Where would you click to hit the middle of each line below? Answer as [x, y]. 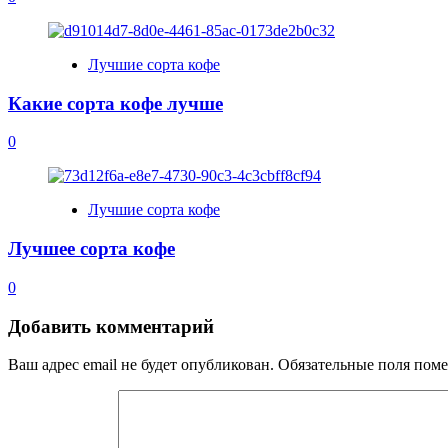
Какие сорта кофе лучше [115, 103]
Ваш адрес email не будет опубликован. [141, 365]
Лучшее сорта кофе [91, 249]
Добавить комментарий [111, 326]
